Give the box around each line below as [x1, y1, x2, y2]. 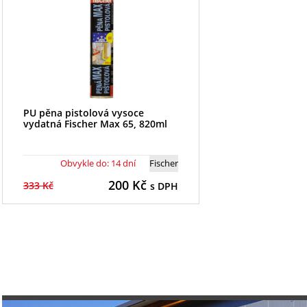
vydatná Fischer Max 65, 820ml [23, 116, 167, 130]
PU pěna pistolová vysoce [23, 106, 144, 119]
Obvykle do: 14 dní [60, 156, 136, 169]
